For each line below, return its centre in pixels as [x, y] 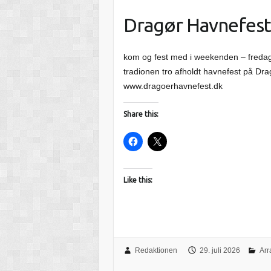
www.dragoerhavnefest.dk [173, 86]
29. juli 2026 [220, 250]
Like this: [138, 180]
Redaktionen [156, 250]
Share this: [141, 114]
